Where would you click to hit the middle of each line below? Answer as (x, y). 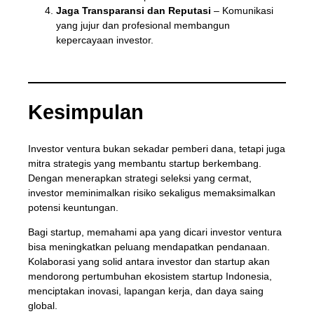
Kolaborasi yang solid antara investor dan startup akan (149, 261)
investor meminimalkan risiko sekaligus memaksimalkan (151, 192)
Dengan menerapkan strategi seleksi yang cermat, (139, 178)
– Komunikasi (242, 11)
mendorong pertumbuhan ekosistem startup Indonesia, (150, 276)
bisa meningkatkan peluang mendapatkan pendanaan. (149, 246)
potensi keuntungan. (73, 207)
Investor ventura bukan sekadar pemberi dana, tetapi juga (156, 148)
